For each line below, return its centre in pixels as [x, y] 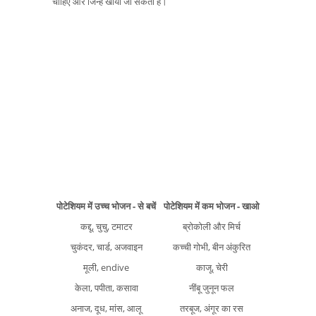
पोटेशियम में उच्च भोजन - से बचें [106, 206]
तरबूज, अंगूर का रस [212, 308]
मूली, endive [106, 267]
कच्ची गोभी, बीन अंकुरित [212, 247]
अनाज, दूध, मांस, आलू [106, 308]
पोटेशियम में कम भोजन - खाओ [212, 206]
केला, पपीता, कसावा [106, 287]
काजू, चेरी [212, 267]
